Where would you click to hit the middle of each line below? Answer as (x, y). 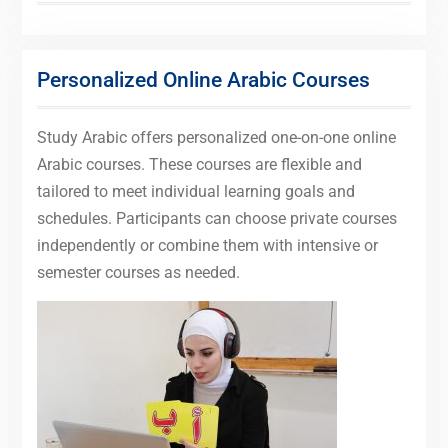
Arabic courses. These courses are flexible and (199, 164)
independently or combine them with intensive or (207, 245)
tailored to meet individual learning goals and (195, 191)
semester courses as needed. (138, 272)
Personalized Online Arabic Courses (203, 79)
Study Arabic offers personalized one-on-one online (216, 137)
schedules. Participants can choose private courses (216, 218)
